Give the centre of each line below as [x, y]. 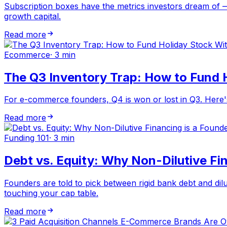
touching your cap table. [51, 193]
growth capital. [32, 16]
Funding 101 [27, 138]
